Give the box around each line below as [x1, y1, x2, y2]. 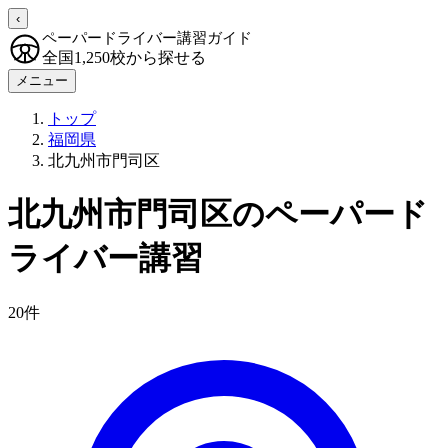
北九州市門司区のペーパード [8, 196, 428, 233]
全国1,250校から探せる [42, 49, 206, 66]
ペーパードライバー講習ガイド [42, 30, 252, 46]
